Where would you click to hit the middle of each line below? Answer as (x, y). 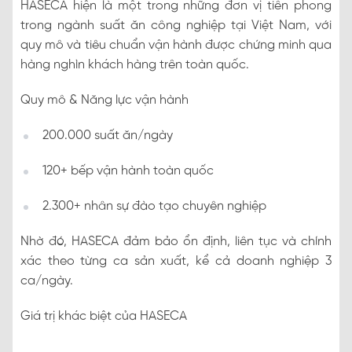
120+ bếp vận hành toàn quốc (128, 171)
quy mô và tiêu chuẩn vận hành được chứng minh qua (176, 46)
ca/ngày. (47, 281)
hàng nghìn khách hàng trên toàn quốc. (135, 65)
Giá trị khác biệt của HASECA (104, 317)
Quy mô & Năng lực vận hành (104, 101)
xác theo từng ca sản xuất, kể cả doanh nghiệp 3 (176, 262)
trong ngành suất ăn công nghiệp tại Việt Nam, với (176, 26)
